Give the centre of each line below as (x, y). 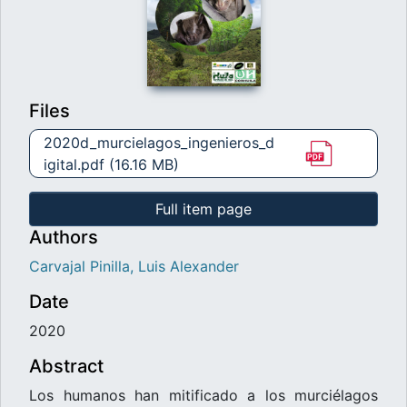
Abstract (66, 366)
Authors (64, 237)
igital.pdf (74, 164)
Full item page (203, 208)
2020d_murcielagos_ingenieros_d (159, 142)
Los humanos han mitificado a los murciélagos (203, 395)
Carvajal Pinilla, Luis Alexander (134, 266)
